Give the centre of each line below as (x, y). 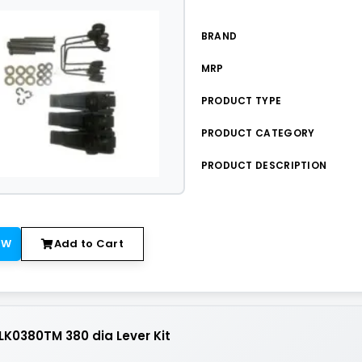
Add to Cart (89, 244)
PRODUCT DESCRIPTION (264, 165)
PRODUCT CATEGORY (258, 133)
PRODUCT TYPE (241, 101)
